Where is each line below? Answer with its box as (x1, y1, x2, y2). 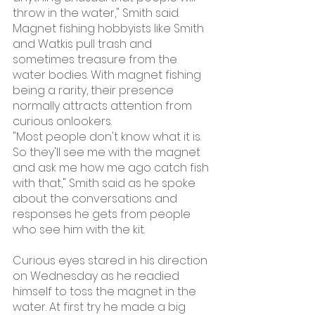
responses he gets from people (13, 206, 193, 222)
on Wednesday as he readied (13, 268, 182, 284)
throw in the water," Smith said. (13, 5, 179, 21)
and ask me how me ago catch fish (13, 160, 212, 176)
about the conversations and (13, 191, 180, 207)
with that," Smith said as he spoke (13, 175, 198, 191)
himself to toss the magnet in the (13, 283, 199, 300)
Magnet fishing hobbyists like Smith (13, 20, 207, 37)
